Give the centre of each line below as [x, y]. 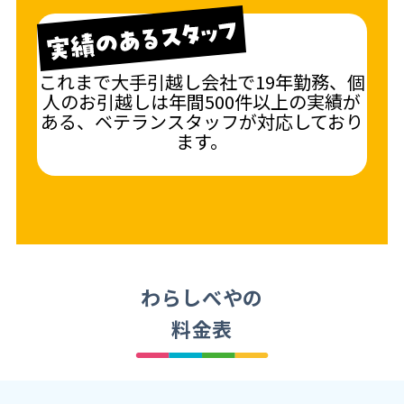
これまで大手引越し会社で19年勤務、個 [202, 82]
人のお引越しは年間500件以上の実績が [202, 102]
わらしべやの [202, 297]
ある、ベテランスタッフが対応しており [202, 122]
